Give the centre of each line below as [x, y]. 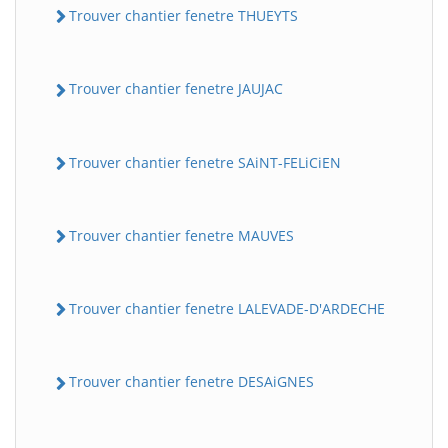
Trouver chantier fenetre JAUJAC [176, 89]
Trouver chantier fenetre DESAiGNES [191, 382]
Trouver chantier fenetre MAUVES [181, 235]
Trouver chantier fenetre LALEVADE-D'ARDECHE [227, 309]
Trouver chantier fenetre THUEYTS [183, 16]
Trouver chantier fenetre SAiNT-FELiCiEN [205, 162]
